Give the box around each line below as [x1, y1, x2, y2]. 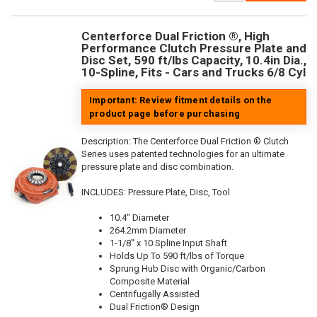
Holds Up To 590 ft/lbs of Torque [110, 250, 244, 262]
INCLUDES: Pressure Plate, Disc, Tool [81, 187, 230, 198]
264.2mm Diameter [110, 225, 186, 236]
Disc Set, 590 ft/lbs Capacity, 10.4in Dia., [81, 53, 306, 68]
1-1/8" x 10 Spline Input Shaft [110, 238, 227, 249]
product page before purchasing [89, 108, 240, 120]
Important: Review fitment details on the [89, 95, 272, 106]
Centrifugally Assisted [110, 289, 200, 300]
